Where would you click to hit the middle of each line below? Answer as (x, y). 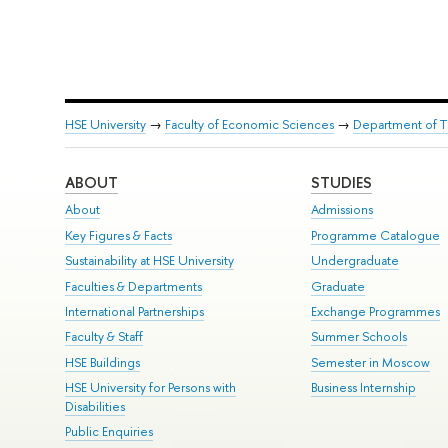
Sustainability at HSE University (149, 261)
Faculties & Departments (133, 286)
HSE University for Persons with (150, 388)
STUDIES (342, 183)
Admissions (342, 210)
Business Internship (364, 388)
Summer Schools (359, 337)
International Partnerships (134, 311)
